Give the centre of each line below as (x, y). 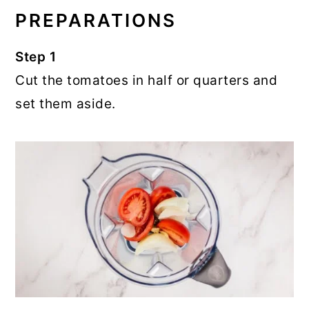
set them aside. (66, 103)
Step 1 (36, 57)
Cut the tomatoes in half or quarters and (147, 80)
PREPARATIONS (96, 20)
